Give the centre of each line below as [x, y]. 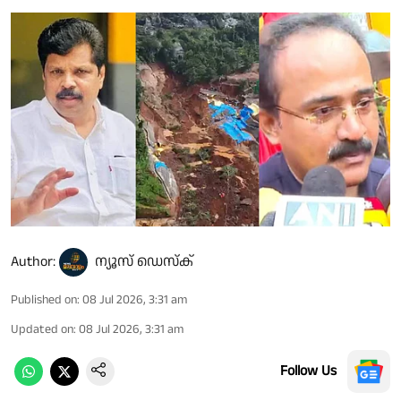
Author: [33, 261]
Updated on [42, 329]
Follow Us [308, 371]
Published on [44, 299]
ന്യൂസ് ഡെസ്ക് [144, 261]
